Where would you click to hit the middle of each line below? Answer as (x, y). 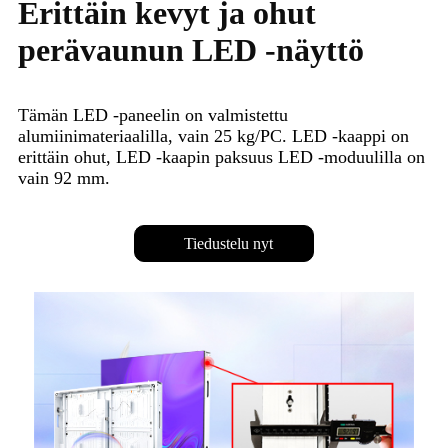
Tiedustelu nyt (228, 244)
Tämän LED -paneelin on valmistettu (153, 114)
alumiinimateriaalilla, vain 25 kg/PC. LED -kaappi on (213, 135)
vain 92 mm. (64, 177)
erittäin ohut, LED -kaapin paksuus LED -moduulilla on (221, 156)
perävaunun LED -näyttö (191, 49)
